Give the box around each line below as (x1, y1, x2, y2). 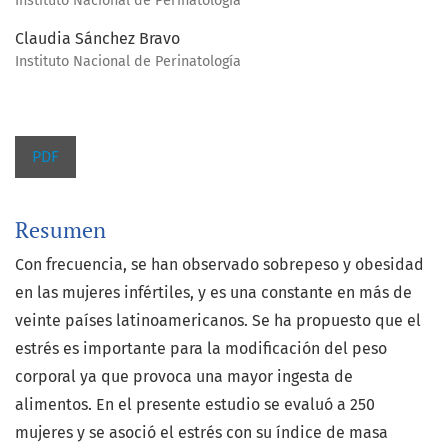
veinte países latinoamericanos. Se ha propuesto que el (15, 311, 421, 331)
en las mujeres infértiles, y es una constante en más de (15, 283, 412, 303)
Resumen (15, 216, 106, 245)
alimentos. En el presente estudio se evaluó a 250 (15, 395, 375, 415)
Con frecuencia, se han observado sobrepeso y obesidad (15, 255, 424, 275)
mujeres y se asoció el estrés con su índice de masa (15, 423, 388, 443)
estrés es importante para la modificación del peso (15, 339, 387, 359)
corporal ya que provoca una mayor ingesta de (15, 367, 353, 387)
